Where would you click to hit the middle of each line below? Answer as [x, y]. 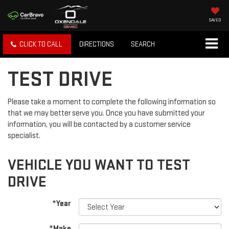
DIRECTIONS [97, 44]
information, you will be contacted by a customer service [99, 125]
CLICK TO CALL [41, 44]
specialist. [24, 136]
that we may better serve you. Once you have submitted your [106, 113]
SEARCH [143, 44]
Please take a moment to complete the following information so [112, 102]
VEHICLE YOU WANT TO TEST [99, 165]
